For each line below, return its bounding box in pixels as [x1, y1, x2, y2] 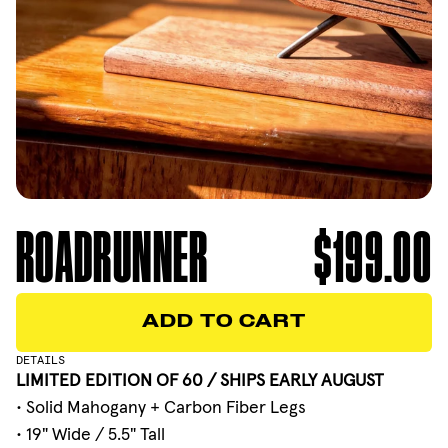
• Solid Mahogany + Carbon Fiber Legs [15, 395, 306, 418]
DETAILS [15, 351, 65, 367]
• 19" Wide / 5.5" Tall [15, 422, 165, 445]
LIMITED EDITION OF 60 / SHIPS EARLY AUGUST [15, 368, 384, 391]
